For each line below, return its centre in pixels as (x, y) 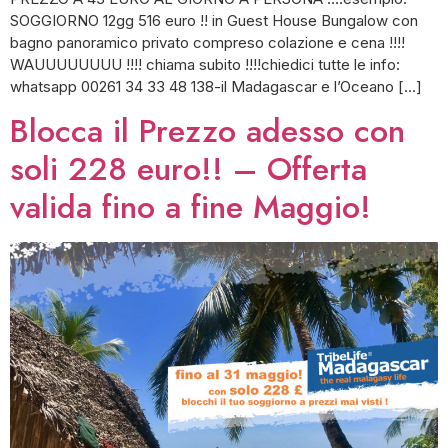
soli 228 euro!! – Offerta (188, 169)
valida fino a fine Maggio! (190, 207)
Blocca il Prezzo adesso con (207, 131)
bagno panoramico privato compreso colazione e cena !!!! (207, 42)
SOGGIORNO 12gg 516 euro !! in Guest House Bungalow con (214, 20)
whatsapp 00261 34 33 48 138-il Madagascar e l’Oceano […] (216, 86)
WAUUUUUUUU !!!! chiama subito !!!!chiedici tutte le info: (205, 64)
